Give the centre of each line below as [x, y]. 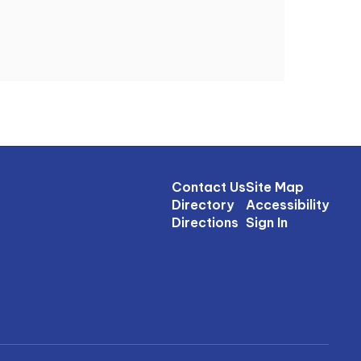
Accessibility [287, 205]
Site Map [274, 187]
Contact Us [208, 187]
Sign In [266, 222]
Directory [202, 205]
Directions [205, 222]
